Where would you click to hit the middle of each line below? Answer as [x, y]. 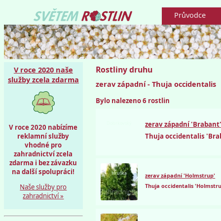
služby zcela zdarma [43, 80]
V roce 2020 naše [43, 70]
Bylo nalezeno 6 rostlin [133, 101]
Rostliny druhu [124, 70]
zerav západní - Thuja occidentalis [156, 84]
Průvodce [190, 15]
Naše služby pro [43, 187]
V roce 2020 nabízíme [43, 127]
